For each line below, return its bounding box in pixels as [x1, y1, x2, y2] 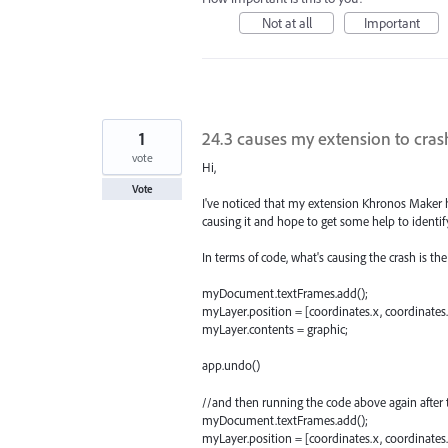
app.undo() [202, 357, 260, 374]
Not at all [261, 13, 312, 32]
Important [363, 13, 420, 32]
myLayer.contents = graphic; [202, 321, 348, 338]
